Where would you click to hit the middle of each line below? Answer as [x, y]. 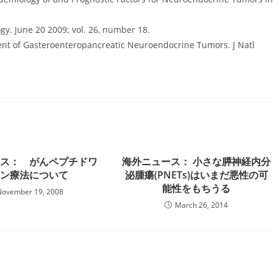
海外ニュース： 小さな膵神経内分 [197, 161]
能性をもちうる [197, 188]
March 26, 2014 [202, 205]
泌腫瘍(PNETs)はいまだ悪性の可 [196, 175]
